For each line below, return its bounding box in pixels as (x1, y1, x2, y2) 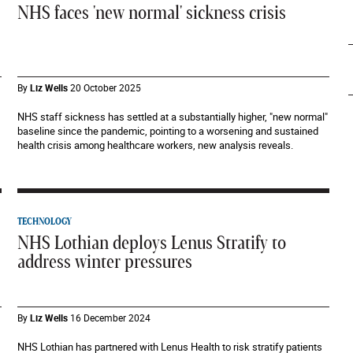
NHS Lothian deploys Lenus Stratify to (17, 234, 287, 253)
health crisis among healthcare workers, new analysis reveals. (17, 138, 294, 152)
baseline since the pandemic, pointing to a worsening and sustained (17, 124, 319, 138)
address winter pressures (17, 253, 193, 272)
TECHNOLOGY (17, 217, 72, 226)
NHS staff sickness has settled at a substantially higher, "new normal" (17, 110, 329, 124)
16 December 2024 (70, 311, 151, 324)
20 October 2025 (70, 81, 142, 94)
